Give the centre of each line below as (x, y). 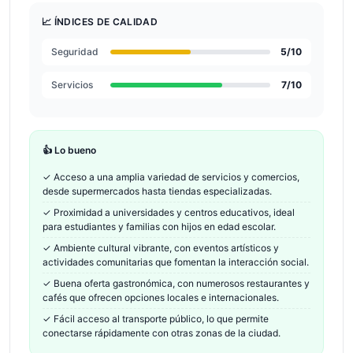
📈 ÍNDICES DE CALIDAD (100, 22)
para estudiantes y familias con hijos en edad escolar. (159, 227)
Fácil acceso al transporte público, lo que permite (161, 319)
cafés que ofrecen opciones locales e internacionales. (161, 297)
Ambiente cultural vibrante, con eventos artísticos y (166, 248)
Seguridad (75, 52)
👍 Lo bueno (69, 150)
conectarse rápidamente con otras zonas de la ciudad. (162, 333)
